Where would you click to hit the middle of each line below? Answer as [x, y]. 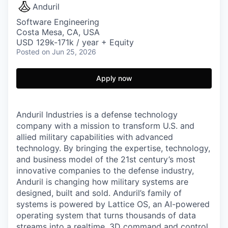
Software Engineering [58, 22]
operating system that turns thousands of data [106, 215]
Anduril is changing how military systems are [102, 182]
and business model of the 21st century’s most [106, 159]
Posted [28, 52]
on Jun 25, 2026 [69, 52]
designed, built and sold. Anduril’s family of [99, 193]
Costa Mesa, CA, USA [58, 32]
